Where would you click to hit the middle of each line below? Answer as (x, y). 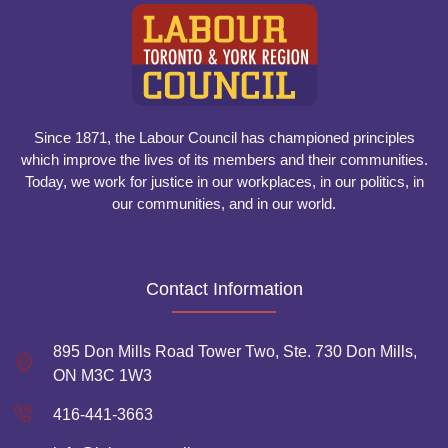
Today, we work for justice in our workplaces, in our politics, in (224, 181)
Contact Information (224, 288)
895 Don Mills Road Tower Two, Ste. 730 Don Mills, (234, 351)
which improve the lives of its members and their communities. (224, 159)
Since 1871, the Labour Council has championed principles (224, 137)
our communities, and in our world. (224, 203)
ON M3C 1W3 (102, 375)
